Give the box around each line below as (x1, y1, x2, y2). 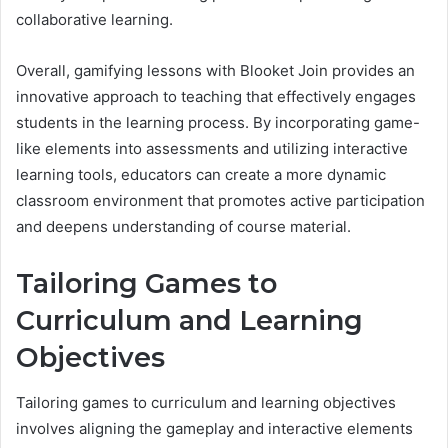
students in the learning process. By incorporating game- (16, 113, 420, 133)
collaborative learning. (16, 10, 173, 30)
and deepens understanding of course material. (16, 217, 351, 237)
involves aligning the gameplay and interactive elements (16, 418, 413, 438)
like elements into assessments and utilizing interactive (16, 139, 408, 159)
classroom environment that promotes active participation (16, 191, 425, 211)
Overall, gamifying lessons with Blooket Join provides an (16, 61, 415, 81)
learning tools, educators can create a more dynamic (16, 165, 386, 185)
